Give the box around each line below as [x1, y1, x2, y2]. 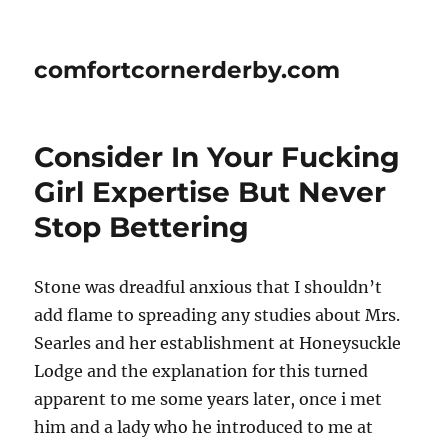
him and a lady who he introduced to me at [34, 417, 374, 437]
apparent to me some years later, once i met [34, 389, 383, 409]
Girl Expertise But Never [34, 175, 387, 209]
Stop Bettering [34, 210, 250, 244]
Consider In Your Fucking [34, 140, 401, 174]
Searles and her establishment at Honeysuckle [34, 333, 402, 353]
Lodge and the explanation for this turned [34, 361, 369, 381]
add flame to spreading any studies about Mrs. [34, 305, 401, 325]
